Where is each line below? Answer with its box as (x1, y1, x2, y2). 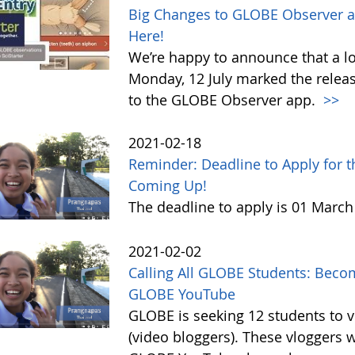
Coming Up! (128, 176, 208, 195)
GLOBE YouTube (128, 284, 236, 304)
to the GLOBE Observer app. (128, 90, 320, 109)
